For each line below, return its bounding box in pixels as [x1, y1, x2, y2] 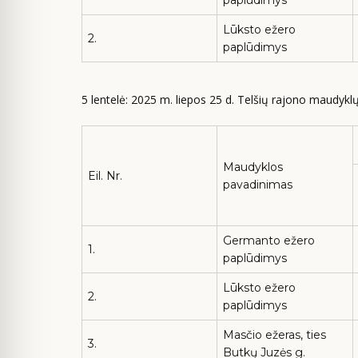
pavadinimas [223, 177, 292, 192]
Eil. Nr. [88, 169, 122, 183]
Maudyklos [223, 160, 283, 174]
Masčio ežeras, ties [223, 328, 326, 342]
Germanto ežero [223, 233, 315, 248]
